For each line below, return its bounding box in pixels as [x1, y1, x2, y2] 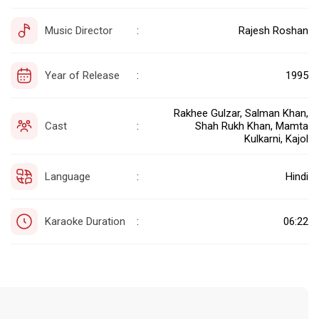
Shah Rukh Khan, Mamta [195, 119, 308, 132]
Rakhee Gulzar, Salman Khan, [174, 106, 308, 120]
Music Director [45, 23, 113, 37]
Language [45, 169, 90, 183]
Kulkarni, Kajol [244, 132, 308, 145]
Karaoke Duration [45, 214, 125, 228]
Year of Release [45, 68, 120, 82]
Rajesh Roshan [239, 23, 308, 37]
